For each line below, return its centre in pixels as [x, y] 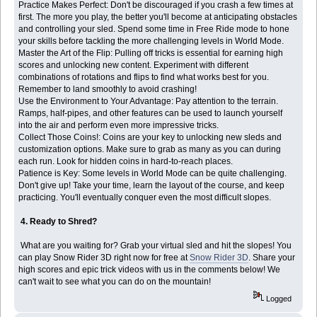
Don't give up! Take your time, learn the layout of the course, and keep [152, 185]
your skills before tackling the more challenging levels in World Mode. [151, 41]
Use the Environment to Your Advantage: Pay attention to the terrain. [149, 101]
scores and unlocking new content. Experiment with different [134, 65]
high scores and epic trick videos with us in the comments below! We [150, 269]
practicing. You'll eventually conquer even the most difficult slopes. [145, 197]
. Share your [272, 257]
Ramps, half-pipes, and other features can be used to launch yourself [151, 113]
